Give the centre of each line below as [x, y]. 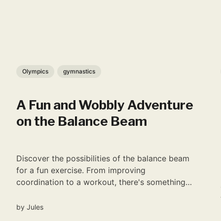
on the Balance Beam [82, 121]
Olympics [36, 72]
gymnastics [79, 72]
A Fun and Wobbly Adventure [105, 105]
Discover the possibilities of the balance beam [103, 159]
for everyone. [41, 194]
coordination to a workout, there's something [101, 182]
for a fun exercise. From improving [81, 170]
